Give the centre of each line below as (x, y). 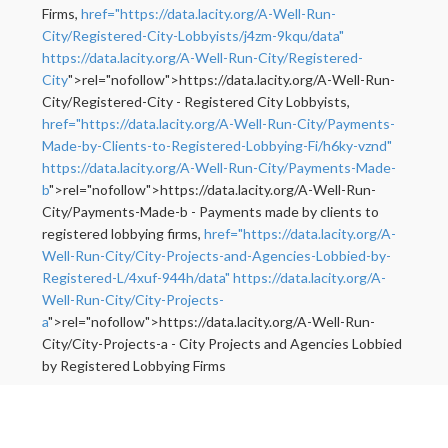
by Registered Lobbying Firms (134, 366)
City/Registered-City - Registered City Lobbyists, (196, 102)
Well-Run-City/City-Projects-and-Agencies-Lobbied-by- (216, 256)
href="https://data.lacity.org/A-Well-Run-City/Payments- (218, 124)
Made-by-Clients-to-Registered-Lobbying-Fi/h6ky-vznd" (217, 146)
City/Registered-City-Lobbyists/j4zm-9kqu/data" (193, 36)
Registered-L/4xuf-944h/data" (136, 278)
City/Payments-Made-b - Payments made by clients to (210, 212)
